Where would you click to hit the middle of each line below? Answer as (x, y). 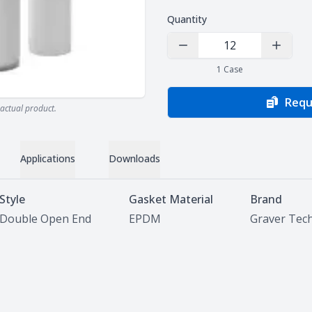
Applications (48, 158)
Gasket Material (171, 199)
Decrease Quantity (224, 53)
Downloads (134, 158)
